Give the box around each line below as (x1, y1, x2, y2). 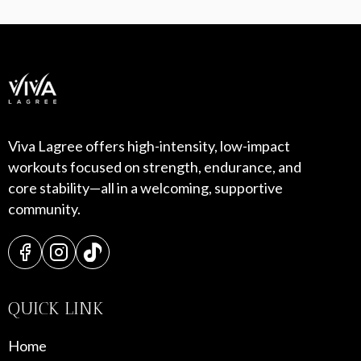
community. (8, 200, 81, 218)
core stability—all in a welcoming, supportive (8, 179, 283, 197)
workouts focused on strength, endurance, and (8, 158, 301, 176)
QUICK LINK (8, 297, 103, 319)
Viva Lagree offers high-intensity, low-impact (8, 137, 290, 155)
